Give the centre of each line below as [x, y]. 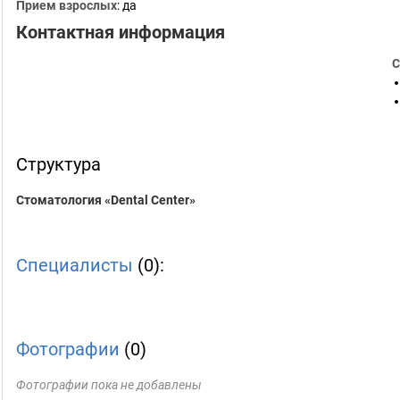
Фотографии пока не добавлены [109, 385]
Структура [58, 164]
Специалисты [75, 265]
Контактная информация [121, 32]
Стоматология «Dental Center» [106, 200]
